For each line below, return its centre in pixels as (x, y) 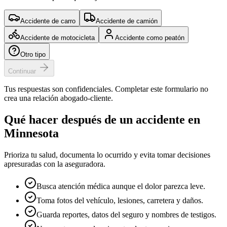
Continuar (22, 71)
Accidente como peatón (150, 38)
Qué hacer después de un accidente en (102, 120)
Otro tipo (33, 55)
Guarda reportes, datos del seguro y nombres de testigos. (126, 215)
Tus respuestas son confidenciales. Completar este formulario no (106, 89)
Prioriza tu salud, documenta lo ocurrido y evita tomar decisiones (107, 155)
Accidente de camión (127, 21)
